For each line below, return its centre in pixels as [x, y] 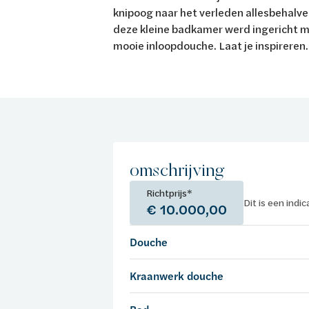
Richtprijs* [169, 193]
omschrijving [177, 170]
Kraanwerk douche [177, 276]
